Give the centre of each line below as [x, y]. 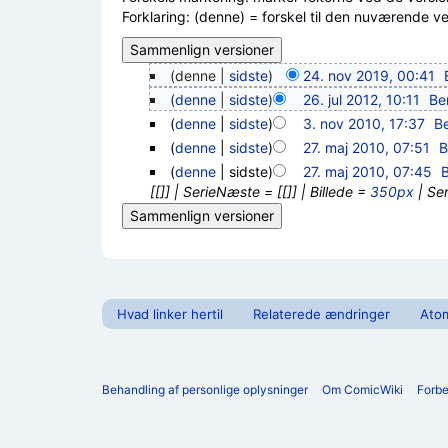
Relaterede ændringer [321, 314]
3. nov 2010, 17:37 [363, 124]
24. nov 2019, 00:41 [368, 76]
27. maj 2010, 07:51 [366, 148]
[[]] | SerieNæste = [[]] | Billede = [259, 192]
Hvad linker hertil [170, 314]
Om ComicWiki [362, 390]
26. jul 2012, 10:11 [361, 100]
